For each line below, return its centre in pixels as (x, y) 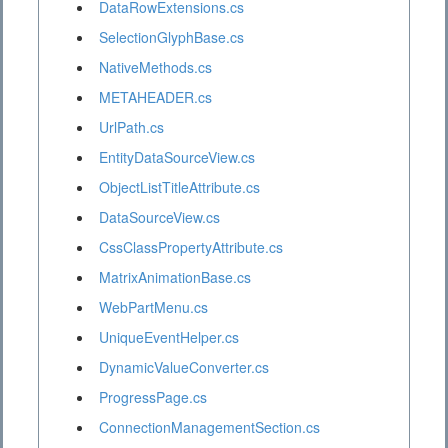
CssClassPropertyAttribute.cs (191, 247)
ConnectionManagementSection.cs (209, 427)
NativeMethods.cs (155, 67)
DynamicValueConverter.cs (184, 367)
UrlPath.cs (131, 127)
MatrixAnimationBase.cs (175, 277)
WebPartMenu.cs (153, 307)
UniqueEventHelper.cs (169, 337)
